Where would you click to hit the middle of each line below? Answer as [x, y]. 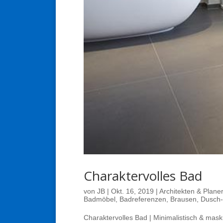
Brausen [183, 199]
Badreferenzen [143, 199]
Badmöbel [100, 199]
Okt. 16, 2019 [132, 191]
